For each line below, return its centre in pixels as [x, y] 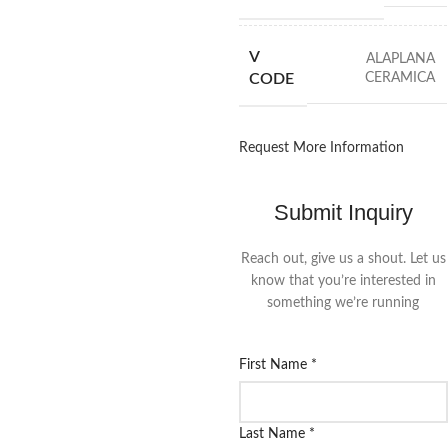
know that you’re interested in [343, 281]
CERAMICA [399, 77]
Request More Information [321, 148]
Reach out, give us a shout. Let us [343, 259]
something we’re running [343, 303]
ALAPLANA [400, 58]
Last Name [273, 434]
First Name [274, 365]
